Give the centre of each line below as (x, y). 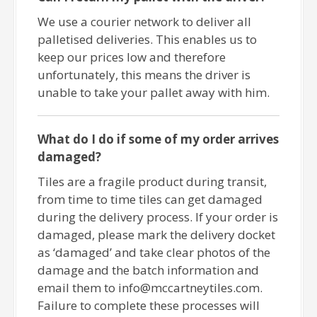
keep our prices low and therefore (132, 57)
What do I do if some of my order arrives (158, 139)
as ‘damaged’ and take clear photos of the (154, 253)
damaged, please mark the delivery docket (157, 235)
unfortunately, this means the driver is (144, 75)
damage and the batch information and (149, 270)
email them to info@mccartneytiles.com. (150, 288)
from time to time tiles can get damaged (150, 200)
